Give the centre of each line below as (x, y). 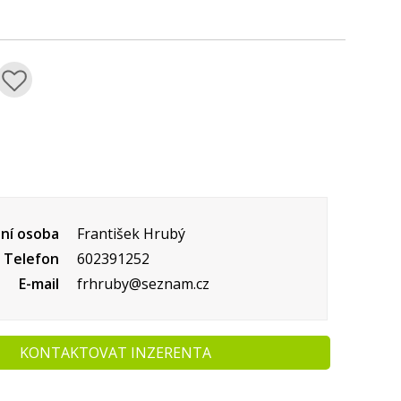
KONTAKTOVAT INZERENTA (116, 353)
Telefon (32, 258)
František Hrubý (130, 233)
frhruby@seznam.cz (142, 284)
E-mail (39, 284)
